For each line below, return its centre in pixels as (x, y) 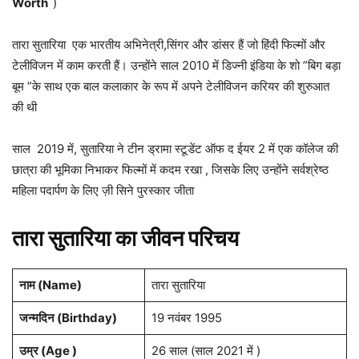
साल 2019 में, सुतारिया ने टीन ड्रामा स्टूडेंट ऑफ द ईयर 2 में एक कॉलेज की (175, 149)
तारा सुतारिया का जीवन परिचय (125, 239)
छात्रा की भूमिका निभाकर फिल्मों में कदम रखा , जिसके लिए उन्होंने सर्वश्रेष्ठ (170, 170)
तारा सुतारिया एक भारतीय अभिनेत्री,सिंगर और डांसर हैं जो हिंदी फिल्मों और (169, 45)
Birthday (87, 318)
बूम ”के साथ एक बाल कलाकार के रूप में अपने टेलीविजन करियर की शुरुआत (171, 87)
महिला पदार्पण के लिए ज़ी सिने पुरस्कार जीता (105, 191)
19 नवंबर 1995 (186, 318)
